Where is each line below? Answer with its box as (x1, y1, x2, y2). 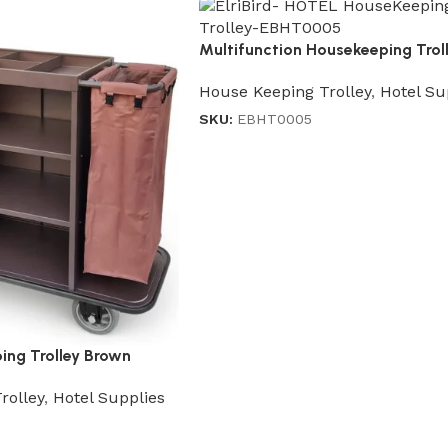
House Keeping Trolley (198, 82, 371, 102)
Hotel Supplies (53, 387, 165, 407)
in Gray (198, 61, 253, 81)
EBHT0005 (236, 111, 312, 128)
